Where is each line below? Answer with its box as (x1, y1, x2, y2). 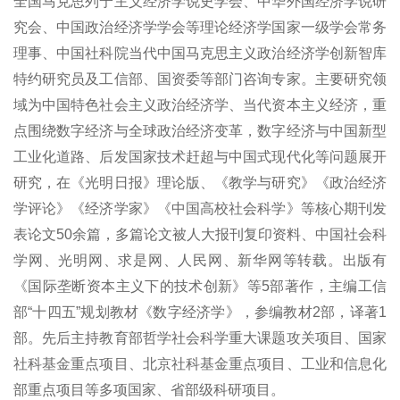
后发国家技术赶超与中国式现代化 (99, 149, 315, 165)
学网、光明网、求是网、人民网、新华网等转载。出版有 (13, 253, 387, 269)
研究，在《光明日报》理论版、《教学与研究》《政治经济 (13, 175, 387, 191)
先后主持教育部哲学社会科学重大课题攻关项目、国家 (42, 330, 387, 346)
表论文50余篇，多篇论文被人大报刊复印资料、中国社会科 (13, 227, 387, 243)
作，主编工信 (299, 279, 387, 295)
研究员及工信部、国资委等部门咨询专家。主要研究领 (42, 71, 387, 87)
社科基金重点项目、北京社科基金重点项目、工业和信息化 (13, 356, 387, 372)
